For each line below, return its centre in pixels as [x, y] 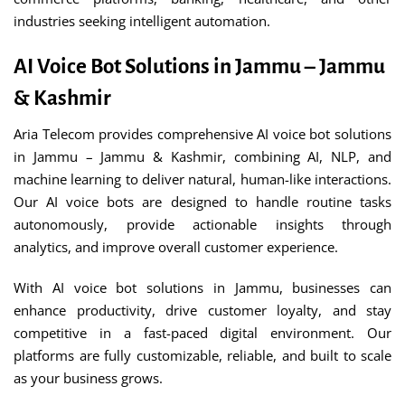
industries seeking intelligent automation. [142, 21]
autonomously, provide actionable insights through [202, 224]
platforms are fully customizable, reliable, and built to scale [202, 355]
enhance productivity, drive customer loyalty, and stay [202, 310]
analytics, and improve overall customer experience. [176, 247]
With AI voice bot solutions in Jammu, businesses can [202, 287]
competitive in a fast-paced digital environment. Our [202, 333]
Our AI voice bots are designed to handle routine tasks [202, 202]
